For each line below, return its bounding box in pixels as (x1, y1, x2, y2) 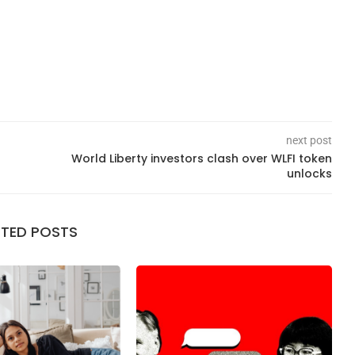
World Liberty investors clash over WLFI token (71, 150, 332, 166)
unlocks (286, 165, 332, 181)
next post (285, 133, 332, 147)
